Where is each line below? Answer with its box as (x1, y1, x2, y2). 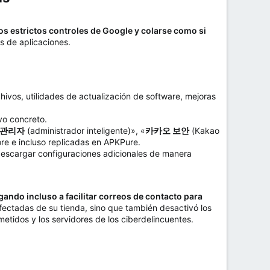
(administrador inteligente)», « (25, 125, 145, 136)
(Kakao (189, 125, 219, 136)
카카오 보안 (145, 125, 189, 136)
